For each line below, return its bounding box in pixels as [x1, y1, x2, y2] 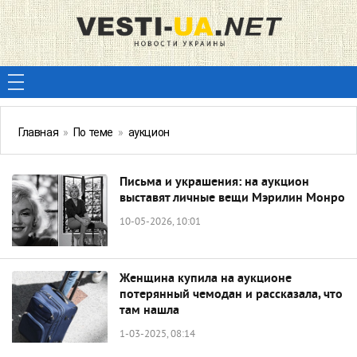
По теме [73, 126, 114, 139]
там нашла [120, 303, 179, 319]
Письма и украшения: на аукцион [120, 175, 309, 190]
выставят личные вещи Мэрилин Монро [120, 190, 345, 206]
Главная [18, 126, 59, 139]
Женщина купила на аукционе [120, 271, 292, 287]
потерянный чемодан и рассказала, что [120, 287, 343, 303]
